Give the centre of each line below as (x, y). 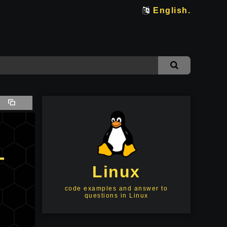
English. (172, 10)
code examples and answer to (116, 188)
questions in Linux (116, 196)
